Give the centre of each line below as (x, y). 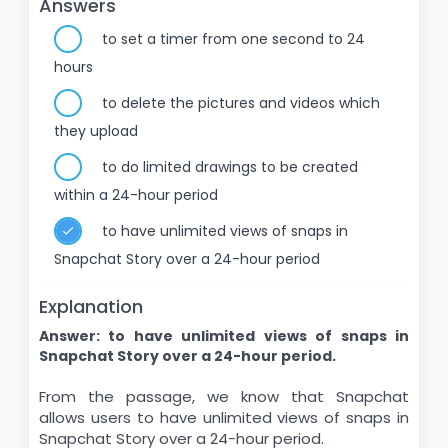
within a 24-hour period (136, 195)
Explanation (91, 306)
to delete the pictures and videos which (241, 103)
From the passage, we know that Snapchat (224, 396)
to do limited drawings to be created (230, 167)
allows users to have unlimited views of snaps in (224, 417)
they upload (96, 131)
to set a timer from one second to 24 (233, 39)
